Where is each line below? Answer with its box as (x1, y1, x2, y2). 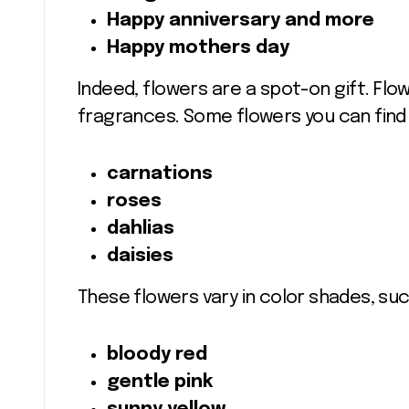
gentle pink (107, 372, 213, 392)
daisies (107, 246, 173, 266)
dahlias (107, 219, 174, 238)
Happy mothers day (107, 38, 289, 58)
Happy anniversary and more (107, 11, 374, 30)
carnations (107, 164, 213, 184)
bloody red (107, 345, 207, 364)
